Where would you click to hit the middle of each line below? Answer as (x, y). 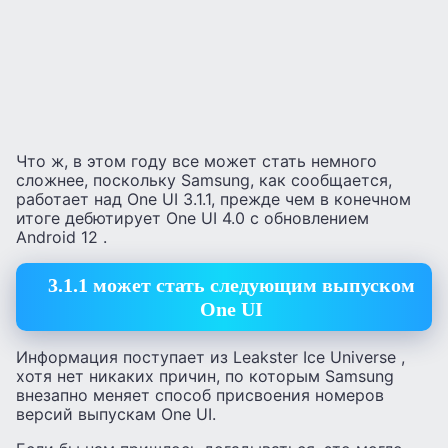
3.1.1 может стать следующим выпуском (231, 285)
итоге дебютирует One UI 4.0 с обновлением (192, 217)
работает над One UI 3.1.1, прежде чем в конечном (213, 198)
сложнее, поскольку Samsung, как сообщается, (204, 179)
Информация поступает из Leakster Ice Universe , (210, 357)
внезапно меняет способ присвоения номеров (200, 395)
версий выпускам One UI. (116, 414)
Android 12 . (61, 236)
